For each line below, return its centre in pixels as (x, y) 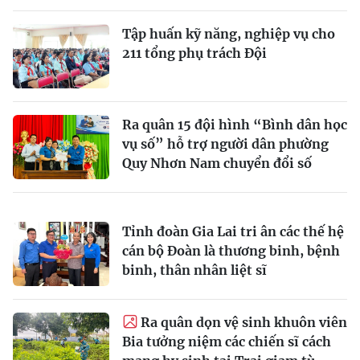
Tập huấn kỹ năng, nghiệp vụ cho (229, 33)
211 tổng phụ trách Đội (194, 53)
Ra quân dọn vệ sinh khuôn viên (244, 322)
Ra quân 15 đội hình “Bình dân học (235, 124)
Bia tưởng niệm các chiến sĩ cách (227, 341)
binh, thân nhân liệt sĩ (194, 270)
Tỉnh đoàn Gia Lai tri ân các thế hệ (233, 231)
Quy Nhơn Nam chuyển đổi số (217, 163)
